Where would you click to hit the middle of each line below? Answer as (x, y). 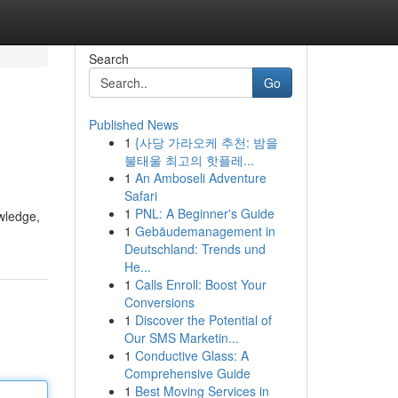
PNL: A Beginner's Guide (204, 213)
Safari (140, 195)
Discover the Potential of (203, 320)
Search (108, 59)
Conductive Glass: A (191, 355)
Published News (133, 124)
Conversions (159, 302)
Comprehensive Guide (187, 373)
